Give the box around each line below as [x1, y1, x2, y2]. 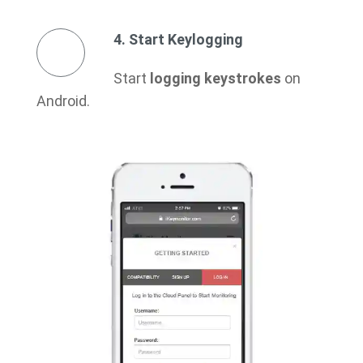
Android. [36, 92, 90, 109]
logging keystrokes [150, 69, 281, 87]
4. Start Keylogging [113, 30, 243, 48]
